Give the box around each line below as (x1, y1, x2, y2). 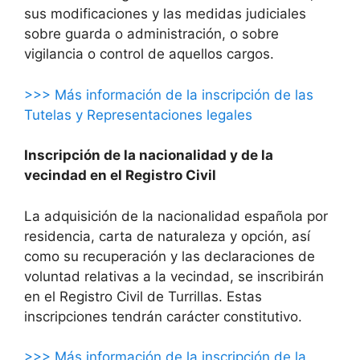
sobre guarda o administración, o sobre (24, 26, 279, 43)
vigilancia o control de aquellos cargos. (24, 46, 274, 63)
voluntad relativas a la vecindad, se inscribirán (24, 268, 324, 284)
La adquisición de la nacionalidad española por (24, 207, 328, 224)
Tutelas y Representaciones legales (24, 106, 252, 123)
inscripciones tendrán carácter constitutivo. (24, 308, 302, 325)
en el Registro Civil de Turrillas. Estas (24, 288, 262, 305)
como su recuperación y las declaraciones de (24, 247, 315, 264)
